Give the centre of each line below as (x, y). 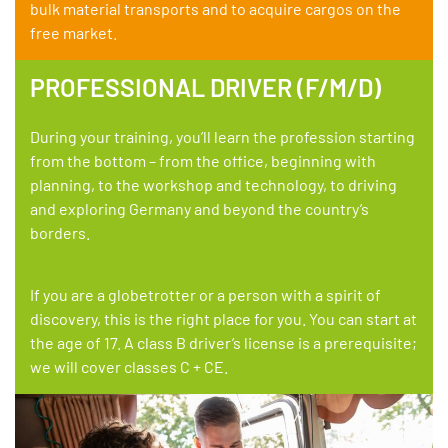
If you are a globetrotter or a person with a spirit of (205, 294)
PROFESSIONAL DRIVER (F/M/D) (205, 86)
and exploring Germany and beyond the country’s (199, 208)
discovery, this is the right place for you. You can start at (223, 318)
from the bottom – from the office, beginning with (203, 160)
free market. (73, 32)
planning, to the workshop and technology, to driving (213, 184)
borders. (60, 232)
